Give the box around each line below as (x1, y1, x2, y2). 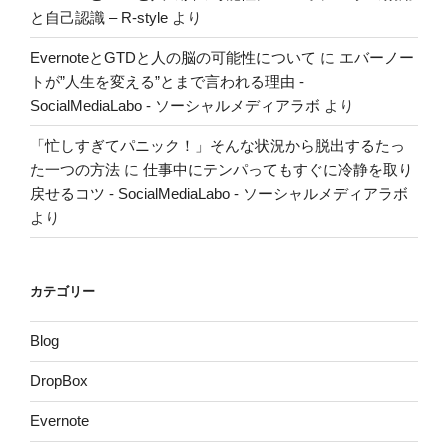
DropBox (30, 372, 88, 390)
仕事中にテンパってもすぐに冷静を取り (143, 160, 413, 178)
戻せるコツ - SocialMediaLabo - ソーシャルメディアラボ (30, 184, 408, 202)
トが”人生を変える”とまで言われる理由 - (30, 72, 304, 90)
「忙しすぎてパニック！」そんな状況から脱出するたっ (30, 136, 405, 154)
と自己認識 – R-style (30, 8, 168, 26)
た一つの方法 (30, 160, 120, 178)
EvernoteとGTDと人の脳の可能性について (30, 48, 316, 66)
